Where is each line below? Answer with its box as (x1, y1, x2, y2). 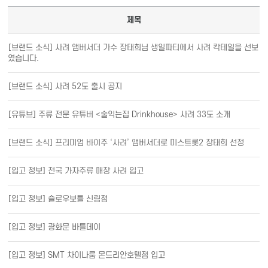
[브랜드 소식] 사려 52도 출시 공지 (8, 81, 123, 91)
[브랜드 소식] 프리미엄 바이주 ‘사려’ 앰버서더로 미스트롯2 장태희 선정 (8, 138, 245, 147)
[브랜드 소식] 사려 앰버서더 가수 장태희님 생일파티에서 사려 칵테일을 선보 (8, 42, 259, 52)
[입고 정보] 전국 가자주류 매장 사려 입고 (8, 166, 144, 175)
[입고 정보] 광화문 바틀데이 (8, 222, 101, 232)
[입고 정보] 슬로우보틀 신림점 (8, 194, 108, 203)
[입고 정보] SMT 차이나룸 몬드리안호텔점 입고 (8, 250, 166, 260)
